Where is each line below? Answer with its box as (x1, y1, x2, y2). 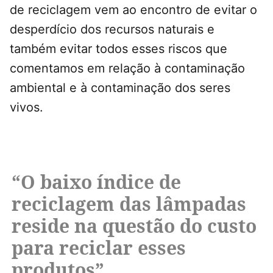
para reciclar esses (12, 235, 186, 261)
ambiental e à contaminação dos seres (10, 80, 230, 96)
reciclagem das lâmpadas (12, 191, 246, 217)
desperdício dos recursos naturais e (10, 22, 214, 37)
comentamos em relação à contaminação (10, 61, 245, 76)
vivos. (10, 100, 43, 115)
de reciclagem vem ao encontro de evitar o (10, 2, 257, 18)
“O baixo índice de (12, 169, 181, 195)
